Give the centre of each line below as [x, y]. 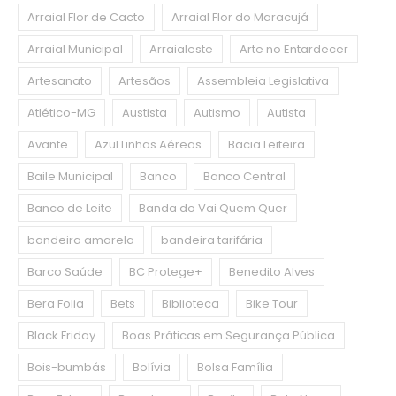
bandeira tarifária [212, 240]
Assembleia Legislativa [263, 81]
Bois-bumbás [67, 368]
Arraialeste [181, 49]
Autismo [217, 113]
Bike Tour [272, 304]
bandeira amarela [81, 240]
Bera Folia [56, 304]
